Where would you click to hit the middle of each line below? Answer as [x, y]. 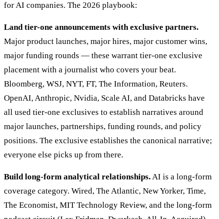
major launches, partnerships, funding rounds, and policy [103, 127]
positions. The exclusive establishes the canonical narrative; [108, 141]
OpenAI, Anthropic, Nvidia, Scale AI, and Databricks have [104, 98]
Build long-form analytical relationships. [77, 177]
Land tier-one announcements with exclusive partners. [101, 27]
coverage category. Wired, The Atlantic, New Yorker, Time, [105, 191]
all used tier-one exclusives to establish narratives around [104, 112]
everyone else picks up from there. [64, 155]
